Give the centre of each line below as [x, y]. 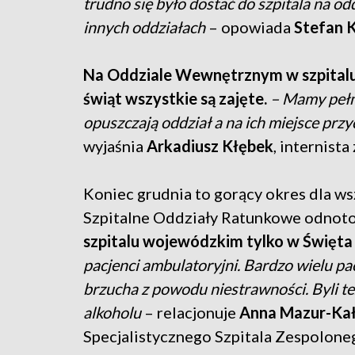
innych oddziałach [144, 27]
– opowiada [250, 27]
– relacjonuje [192, 312]
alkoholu [114, 312]
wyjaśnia [115, 145]
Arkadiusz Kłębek [210, 145]
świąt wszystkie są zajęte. [175, 98]
